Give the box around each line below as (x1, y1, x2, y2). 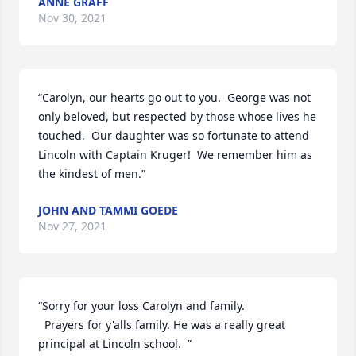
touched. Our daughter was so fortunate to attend (38, 128, 309, 143)
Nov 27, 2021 (38, 219, 106, 234)
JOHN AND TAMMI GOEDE (38, 203, 178, 218)
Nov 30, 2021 (38, 10, 106, 25)
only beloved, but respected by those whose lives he (38, 109, 316, 124)
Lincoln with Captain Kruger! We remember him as (38, 147, 312, 162)
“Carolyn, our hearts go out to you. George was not (38, 90, 311, 105)
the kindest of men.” (38, 166, 145, 181)
